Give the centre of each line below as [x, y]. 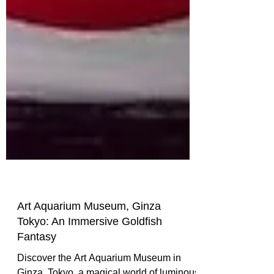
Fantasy [37, 266]
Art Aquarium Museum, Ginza [89, 235]
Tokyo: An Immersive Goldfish [90, 250]
